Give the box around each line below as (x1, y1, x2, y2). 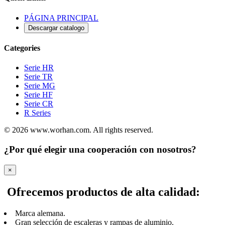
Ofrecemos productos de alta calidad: (4, 185, 200, 198)
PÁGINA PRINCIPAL (24, 13, 98, 22)
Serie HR (24, 63, 54, 72)
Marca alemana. (15, 208, 65, 217)
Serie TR (24, 72, 53, 81)
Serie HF (24, 90, 53, 99)
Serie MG (24, 81, 55, 90)
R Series (24, 108, 51, 118)
